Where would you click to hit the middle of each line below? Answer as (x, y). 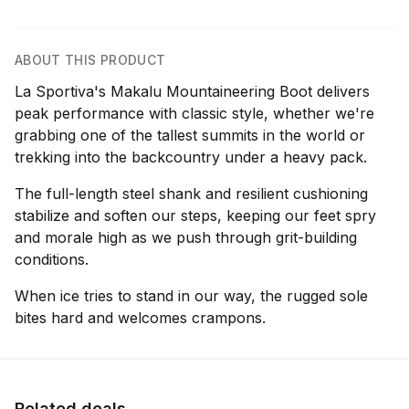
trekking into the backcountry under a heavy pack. (191, 157)
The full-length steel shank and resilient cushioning (191, 194)
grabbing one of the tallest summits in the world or (190, 135)
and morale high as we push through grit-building (186, 237)
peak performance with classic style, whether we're (194, 113)
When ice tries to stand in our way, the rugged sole (191, 296)
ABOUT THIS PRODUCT (90, 60)
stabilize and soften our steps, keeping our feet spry (195, 215)
